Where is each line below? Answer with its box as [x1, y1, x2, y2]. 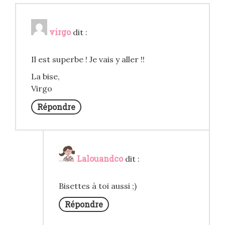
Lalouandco [77, 153, 123, 164]
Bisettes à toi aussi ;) [59, 181, 137, 191]
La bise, [31, 71, 60, 82]
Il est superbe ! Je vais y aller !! [31, 54, 145, 65]
